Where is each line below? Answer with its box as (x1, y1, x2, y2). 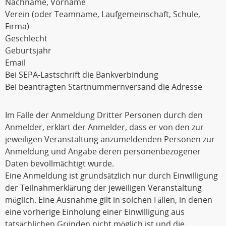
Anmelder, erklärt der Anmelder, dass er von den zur (5, 122, 204, 133)
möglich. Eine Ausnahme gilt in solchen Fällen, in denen (5, 194, 212, 205)
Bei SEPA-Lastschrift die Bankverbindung (5, 69, 158, 80)
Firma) (5, 21, 29, 32)
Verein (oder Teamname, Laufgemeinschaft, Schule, (5, 9, 200, 20)
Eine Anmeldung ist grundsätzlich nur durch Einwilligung (5, 170, 218, 181)
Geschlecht (5, 33, 47, 44)
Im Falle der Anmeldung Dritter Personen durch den (5, 109, 203, 121)
